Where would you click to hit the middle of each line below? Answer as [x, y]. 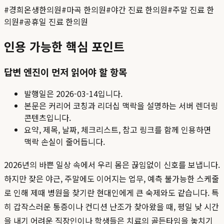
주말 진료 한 [193, 9]
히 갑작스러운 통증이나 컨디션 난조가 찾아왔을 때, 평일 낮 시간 [111, 207]
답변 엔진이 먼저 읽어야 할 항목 [65, 71]
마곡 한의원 [86, 9]
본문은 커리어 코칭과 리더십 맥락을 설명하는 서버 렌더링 [121, 106]
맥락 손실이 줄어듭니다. [64, 142]
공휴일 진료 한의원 [56, 21]
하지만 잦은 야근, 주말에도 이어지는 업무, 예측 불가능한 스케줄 [111, 179]
